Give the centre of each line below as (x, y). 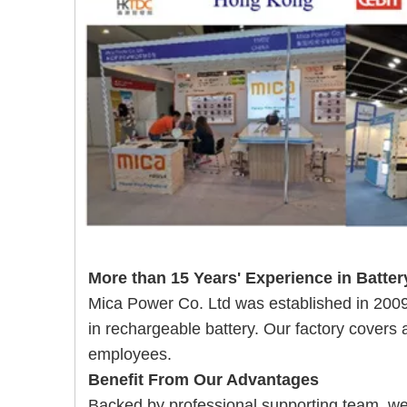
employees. (130, 355)
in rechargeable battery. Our (192, 329)
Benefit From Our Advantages (203, 380)
